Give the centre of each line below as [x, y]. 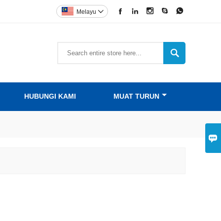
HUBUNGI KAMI [50, 96]
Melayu [86, 12]
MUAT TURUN [136, 96]
